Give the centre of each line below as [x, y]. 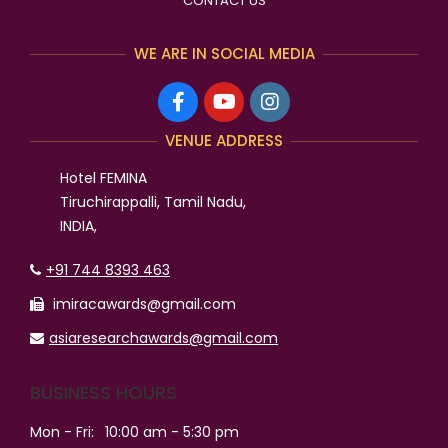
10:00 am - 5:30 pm [172, 432]
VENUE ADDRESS [224, 141]
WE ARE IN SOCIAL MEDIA [224, 54]
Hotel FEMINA [103, 178]
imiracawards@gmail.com [142, 304]
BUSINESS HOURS [103, 393]
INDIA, [78, 226]
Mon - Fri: [62, 432]
